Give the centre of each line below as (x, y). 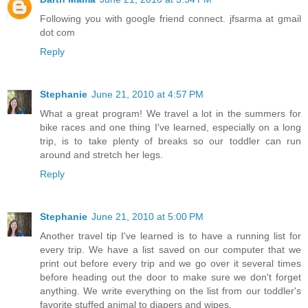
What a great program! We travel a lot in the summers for (170, 114)
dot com (57, 33)
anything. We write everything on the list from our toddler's (170, 291)
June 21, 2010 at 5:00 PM (147, 217)
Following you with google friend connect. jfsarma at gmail (170, 19)
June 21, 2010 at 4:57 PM (147, 95)
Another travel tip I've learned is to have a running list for (170, 236)
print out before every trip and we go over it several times (170, 264)
